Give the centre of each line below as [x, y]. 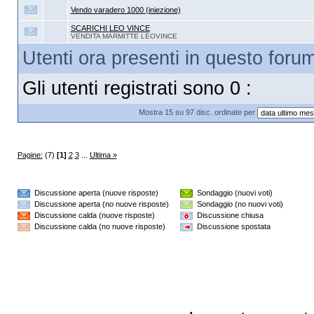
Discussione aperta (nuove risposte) [94, 193]
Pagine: [30, 155]
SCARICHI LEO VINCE [110, 28]
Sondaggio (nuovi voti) [233, 193]
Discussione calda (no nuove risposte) [97, 226]
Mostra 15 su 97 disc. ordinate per [198, 112]
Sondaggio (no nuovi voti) [238, 204]
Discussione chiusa [228, 215]
